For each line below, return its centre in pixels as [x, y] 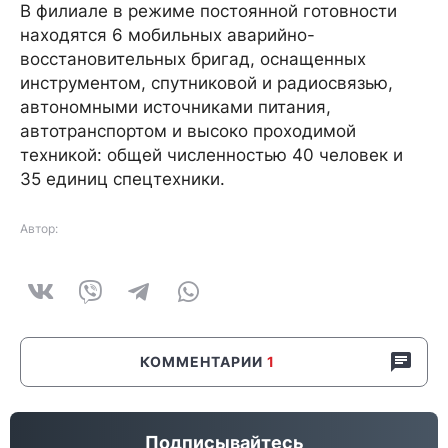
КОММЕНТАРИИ [203, 361]
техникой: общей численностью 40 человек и [211, 154]
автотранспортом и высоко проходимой [188, 130]
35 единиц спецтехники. [122, 178]
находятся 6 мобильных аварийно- [167, 34]
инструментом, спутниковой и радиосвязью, [206, 82]
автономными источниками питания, [175, 106]
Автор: [39, 228]
